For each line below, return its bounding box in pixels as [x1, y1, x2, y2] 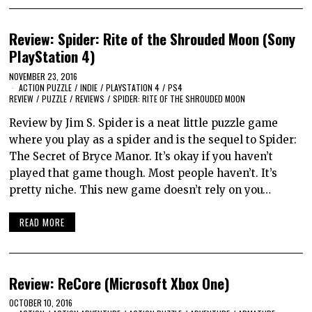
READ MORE [19, 214, 65, 229]
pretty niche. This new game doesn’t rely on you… [9, 183, 272, 197]
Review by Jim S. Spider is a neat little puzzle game [9, 116, 279, 130]
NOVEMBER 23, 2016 [9, 70, 78, 83]
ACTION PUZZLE [19, 81, 72, 94]
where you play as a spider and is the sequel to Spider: [9, 133, 297, 147]
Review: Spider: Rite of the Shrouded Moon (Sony [9, 28, 296, 50]
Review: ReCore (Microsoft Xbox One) [9, 272, 231, 294]
